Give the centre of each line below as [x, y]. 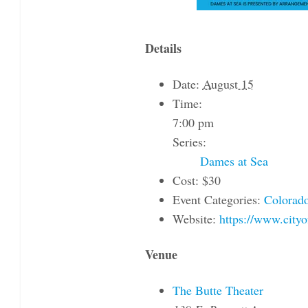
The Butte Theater [218, 290]
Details [163, 48]
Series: [189, 142]
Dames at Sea [234, 161]
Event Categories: [216, 200]
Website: [194, 219]
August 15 [228, 84]
